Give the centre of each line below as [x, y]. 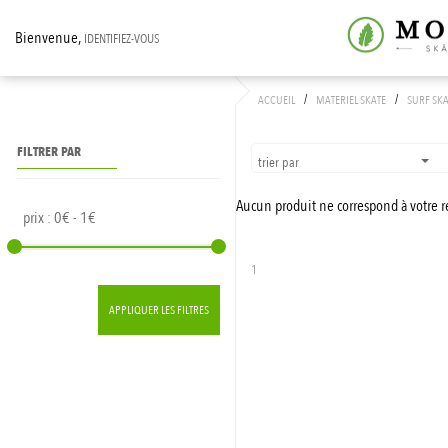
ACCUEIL [277, 100]
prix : [38, 217]
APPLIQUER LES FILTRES [159, 309]
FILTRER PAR [49, 152]
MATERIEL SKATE [351, 100]
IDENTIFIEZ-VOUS [122, 38]
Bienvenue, [49, 37]
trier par [280, 162]
